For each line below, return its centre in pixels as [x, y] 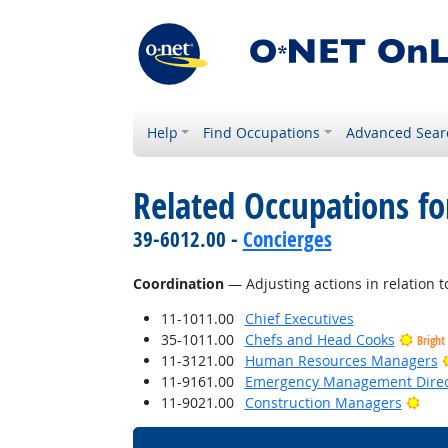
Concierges [287, 239]
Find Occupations [262, 132]
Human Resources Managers [341, 360]
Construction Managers [323, 402]
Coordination [178, 283]
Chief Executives [299, 318]
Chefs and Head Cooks [319, 339]
